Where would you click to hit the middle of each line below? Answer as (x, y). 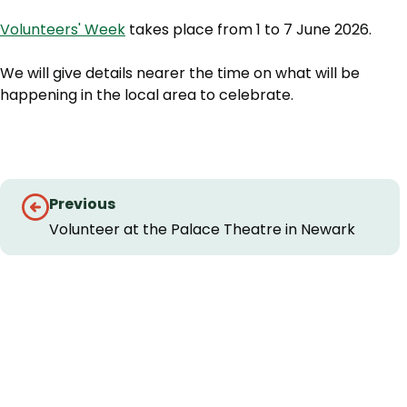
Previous (82, 204)
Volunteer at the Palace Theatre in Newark (202, 230)
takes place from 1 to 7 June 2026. (248, 30)
